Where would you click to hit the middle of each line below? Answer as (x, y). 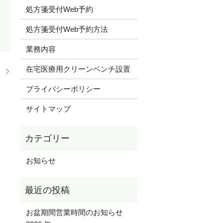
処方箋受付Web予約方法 (67, 29)
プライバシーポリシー (63, 89)
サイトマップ (48, 109)
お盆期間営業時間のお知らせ (78, 212)
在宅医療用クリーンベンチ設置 (78, 69)
